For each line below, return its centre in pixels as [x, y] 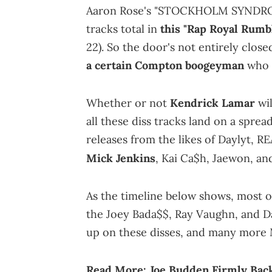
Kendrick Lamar [212, 103]
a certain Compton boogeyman [165, 65]
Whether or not [128, 103]
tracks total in [123, 29]
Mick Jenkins [121, 158]
